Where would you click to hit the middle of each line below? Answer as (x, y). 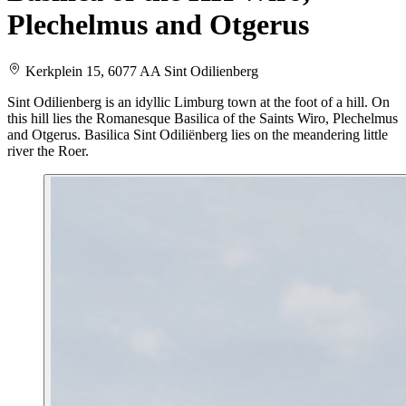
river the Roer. (48, 150)
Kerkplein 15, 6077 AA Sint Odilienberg (140, 71)
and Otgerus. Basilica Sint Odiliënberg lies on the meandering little (198, 134)
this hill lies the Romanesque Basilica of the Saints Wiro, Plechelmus (203, 118)
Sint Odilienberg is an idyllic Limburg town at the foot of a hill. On (198, 101)
